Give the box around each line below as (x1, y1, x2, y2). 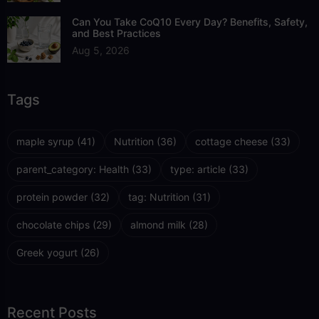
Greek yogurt (16, 246, 78, 258)
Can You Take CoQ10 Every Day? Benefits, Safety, (72, 15, 308, 28)
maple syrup (16, 135, 74, 147)
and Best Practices (72, 26, 161, 39)
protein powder (16, 190, 88, 203)
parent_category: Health (16, 162, 129, 175)
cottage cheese (195, 135, 268, 147)
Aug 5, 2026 (72, 43, 130, 56)
